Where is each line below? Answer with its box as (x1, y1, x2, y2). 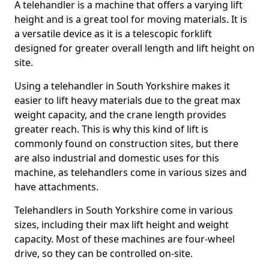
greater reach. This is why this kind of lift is (14, 122, 208, 136)
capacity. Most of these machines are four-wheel (14, 232, 235, 246)
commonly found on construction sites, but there (14, 137, 238, 151)
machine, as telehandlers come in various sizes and (14, 166, 247, 180)
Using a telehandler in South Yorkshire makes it (14, 79, 230, 93)
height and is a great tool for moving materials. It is (14, 13, 247, 26)
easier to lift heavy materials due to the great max (14, 94, 240, 107)
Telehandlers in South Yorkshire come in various (14, 204, 233, 217)
